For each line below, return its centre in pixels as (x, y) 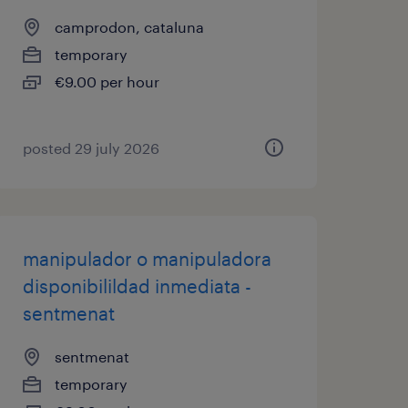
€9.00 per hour (107, 82)
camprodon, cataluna (129, 27)
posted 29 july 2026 (91, 148)
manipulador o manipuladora (147, 259)
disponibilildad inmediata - (137, 286)
